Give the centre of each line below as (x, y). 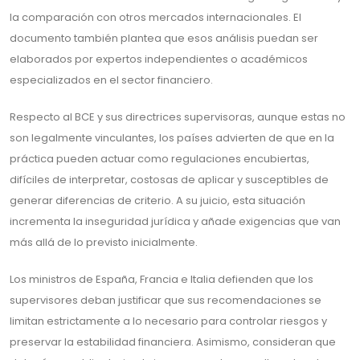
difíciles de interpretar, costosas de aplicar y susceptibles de (169, 180)
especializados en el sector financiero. (111, 80)
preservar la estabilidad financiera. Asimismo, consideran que (173, 342)
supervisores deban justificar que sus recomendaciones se (166, 300)
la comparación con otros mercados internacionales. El (155, 17)
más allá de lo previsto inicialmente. (104, 242)
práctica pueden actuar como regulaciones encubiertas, (160, 159)
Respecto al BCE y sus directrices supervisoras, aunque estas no (178, 117)
